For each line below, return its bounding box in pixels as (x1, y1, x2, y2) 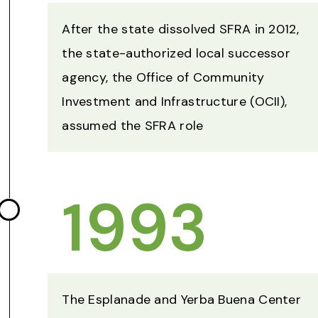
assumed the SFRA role (62, 117, 204, 135)
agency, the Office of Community (62, 69, 265, 87)
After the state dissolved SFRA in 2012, (62, 21, 299, 38)
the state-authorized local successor (62, 45, 291, 62)
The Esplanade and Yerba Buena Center (62, 291, 302, 309)
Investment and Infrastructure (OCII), (62, 93, 287, 111)
